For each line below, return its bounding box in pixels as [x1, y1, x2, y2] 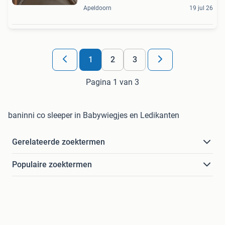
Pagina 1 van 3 [86, 77, 139, 87]
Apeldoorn [83, 5, 111, 12]
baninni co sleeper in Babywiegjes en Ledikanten [8, 110, 179, 121]
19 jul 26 [189, 5, 213, 12]
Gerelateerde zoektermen [12, 137, 105, 147]
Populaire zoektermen [12, 160, 92, 170]
